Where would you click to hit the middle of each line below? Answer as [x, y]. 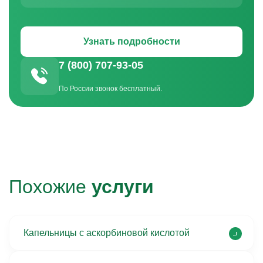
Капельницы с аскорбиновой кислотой [107, 233]
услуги [123, 187]
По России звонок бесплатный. [110, 89]
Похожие [50, 187]
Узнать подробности [131, 41]
